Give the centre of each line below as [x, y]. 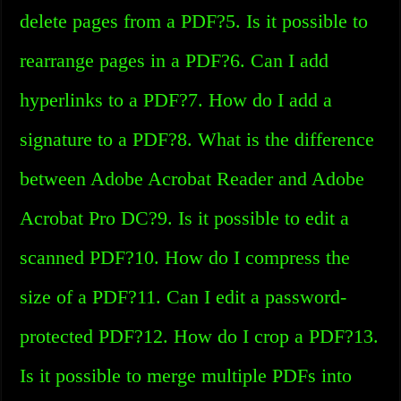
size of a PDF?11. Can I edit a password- [183, 297]
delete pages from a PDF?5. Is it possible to [194, 21]
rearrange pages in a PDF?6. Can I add [175, 60]
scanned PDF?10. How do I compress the [185, 257]
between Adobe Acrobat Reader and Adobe [192, 179]
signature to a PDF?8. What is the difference [197, 139]
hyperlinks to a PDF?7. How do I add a [176, 100]
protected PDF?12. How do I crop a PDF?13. [200, 336]
